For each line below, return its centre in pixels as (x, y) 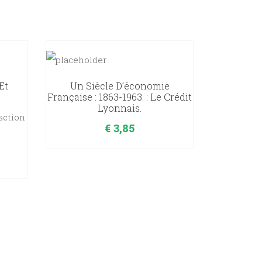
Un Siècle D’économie (120, 86)
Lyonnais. (120, 108)
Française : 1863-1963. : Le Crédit (120, 97)
